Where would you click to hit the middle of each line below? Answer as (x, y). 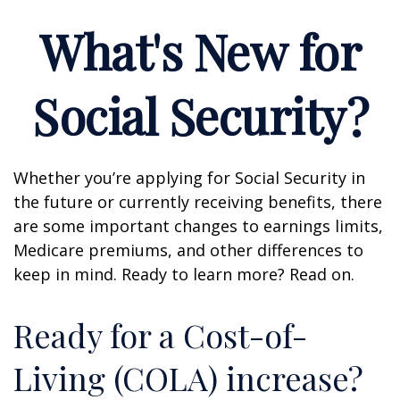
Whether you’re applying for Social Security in (189, 178)
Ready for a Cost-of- (160, 335)
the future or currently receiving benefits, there (198, 202)
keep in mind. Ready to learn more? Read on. (184, 274)
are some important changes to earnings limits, (198, 226)
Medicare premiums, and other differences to (188, 250)
